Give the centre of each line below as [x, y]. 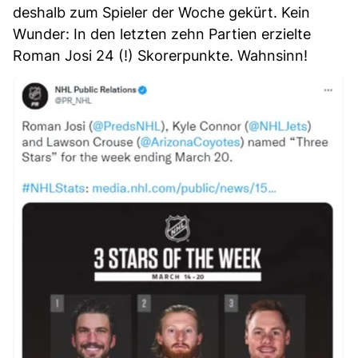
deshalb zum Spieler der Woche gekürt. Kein [161, 12]
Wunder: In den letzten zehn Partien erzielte [162, 34]
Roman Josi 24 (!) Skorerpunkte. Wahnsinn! [160, 55]
